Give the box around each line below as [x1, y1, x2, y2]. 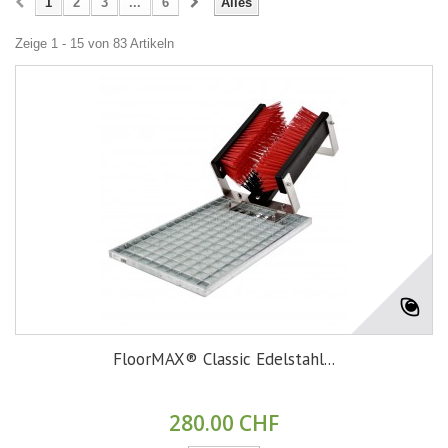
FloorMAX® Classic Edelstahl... [113, 348, 335, 371]
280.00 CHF [169, 409, 279, 438]
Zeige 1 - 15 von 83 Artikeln [15, 36, 174, 52]
